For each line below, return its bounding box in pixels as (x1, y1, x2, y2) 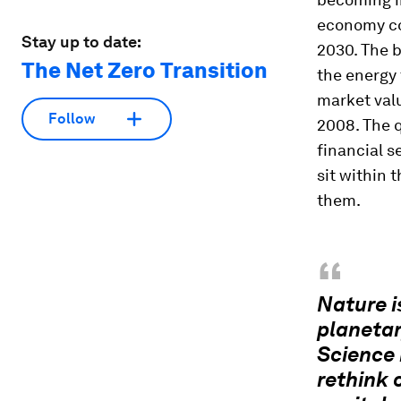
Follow (48, 110, 95, 128)
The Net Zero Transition (21, 56, 268, 83)
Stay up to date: (21, 31, 141, 51)
